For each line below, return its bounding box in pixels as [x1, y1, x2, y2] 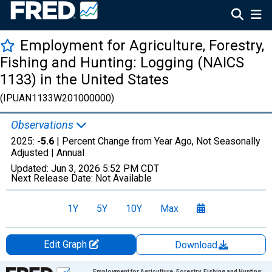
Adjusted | [11, 147, 56, 158]
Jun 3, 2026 [51, 163, 100, 174]
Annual [56, 147, 84, 158]
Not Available [95, 172, 152, 184]
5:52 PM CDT [103, 163, 159, 174]
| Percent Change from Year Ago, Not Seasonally [54, 135, 260, 147]
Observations [11, 118, 76, 131]
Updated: [11, 163, 51, 174]
